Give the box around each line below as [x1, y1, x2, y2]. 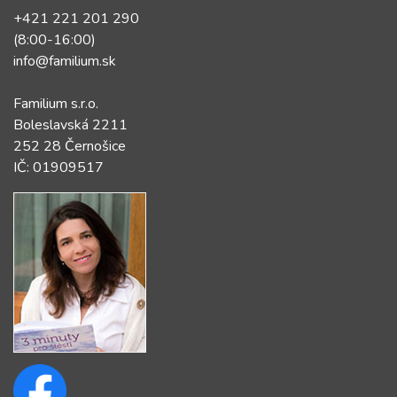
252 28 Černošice [13, 136, 126, 156]
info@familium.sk [13, 51, 116, 71]
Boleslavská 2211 [13, 115, 128, 135]
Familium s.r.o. [13, 94, 98, 113]
